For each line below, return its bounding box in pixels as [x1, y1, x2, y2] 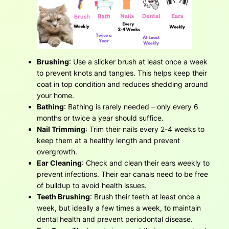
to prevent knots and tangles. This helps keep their [37, 68, 207, 78]
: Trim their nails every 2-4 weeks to [85, 125, 204, 134]
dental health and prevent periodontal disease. [37, 215, 193, 224]
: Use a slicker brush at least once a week [69, 57, 208, 66]
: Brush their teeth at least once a [90, 192, 200, 201]
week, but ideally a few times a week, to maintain [37, 203, 201, 213]
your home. [37, 91, 74, 100]
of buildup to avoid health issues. [37, 181, 147, 190]
